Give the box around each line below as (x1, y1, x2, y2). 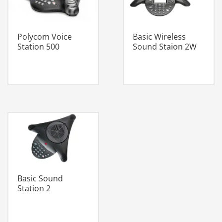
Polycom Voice (17, 31, 72, 42)
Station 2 (17, 182, 51, 194)
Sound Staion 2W (132, 41, 197, 52)
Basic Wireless (132, 31, 186, 42)
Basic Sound (17, 172, 63, 184)
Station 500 (17, 41, 59, 52)
